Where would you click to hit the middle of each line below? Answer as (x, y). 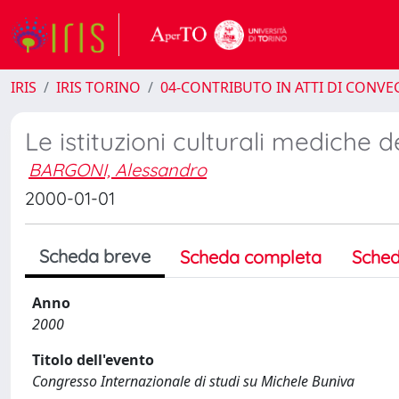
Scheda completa (251, 257)
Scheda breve (95, 256)
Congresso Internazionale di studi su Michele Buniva (193, 381)
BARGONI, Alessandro (118, 170)
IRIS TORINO (98, 87)
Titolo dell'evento (93, 360)
